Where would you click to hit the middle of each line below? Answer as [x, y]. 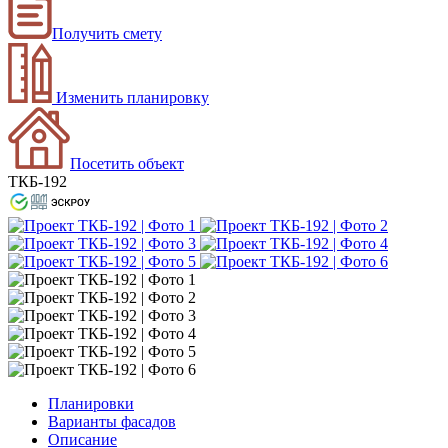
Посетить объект [127, 163]
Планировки [91, 403]
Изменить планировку [130, 97]
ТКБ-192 [37, 181]
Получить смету [107, 33]
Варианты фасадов [112, 421]
